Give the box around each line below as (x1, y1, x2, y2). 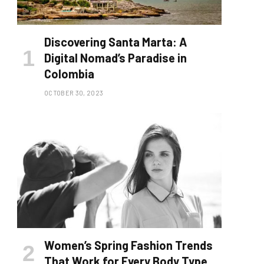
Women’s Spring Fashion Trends (44, 238, 213, 253)
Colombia (44, 67, 94, 81)
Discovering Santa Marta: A (44, 35, 187, 49)
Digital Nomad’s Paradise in (44, 51, 187, 65)
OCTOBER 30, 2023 (44, 89, 104, 97)
